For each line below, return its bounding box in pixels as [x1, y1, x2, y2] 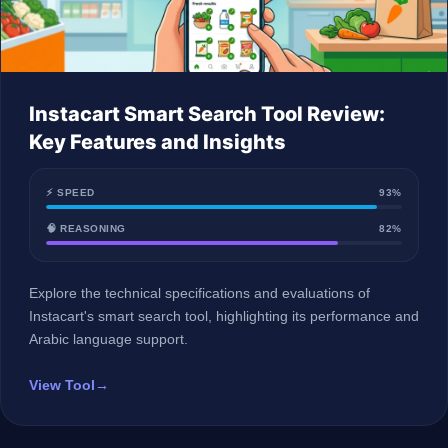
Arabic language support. [29, 331, 188, 347]
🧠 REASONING [46, 223, 126, 234]
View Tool [29, 378, 95, 393]
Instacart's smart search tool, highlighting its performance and [29, 308, 419, 324]
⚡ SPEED [46, 187, 95, 198]
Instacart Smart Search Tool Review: [29, 102, 385, 126]
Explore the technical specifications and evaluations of [29, 285, 370, 301]
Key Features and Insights [29, 130, 286, 154]
